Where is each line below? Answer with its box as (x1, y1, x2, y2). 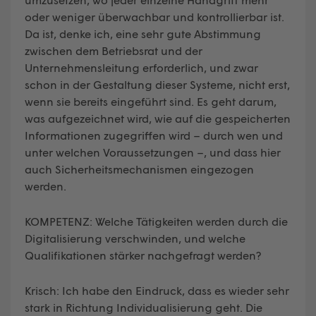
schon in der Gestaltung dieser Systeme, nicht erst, (25, 77, 290, 91)
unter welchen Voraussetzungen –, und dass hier (25, 145, 281, 159)
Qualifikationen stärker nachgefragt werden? (25, 248, 261, 262)
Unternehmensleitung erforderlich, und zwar (25, 60, 258, 74)
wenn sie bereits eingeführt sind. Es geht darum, (25, 94, 276, 108)
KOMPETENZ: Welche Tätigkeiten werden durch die (25, 214, 288, 228)
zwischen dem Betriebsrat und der (25, 43, 202, 57)
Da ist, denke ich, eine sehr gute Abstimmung (25, 26, 261, 40)
